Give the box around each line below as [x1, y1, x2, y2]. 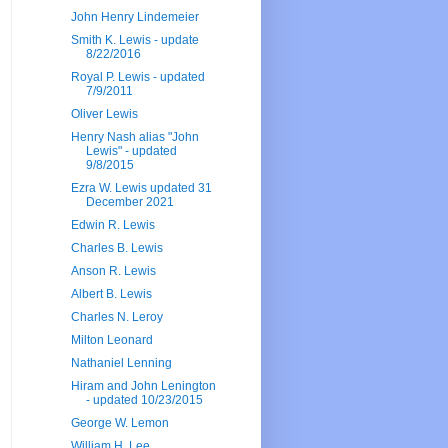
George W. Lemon [70, 416, 169, 431]
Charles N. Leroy [70, 310, 163, 325]
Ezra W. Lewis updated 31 [70, 181, 212, 196]
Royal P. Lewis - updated [70, 70, 205, 85]
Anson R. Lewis [70, 264, 156, 279]
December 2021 [85, 195, 174, 210]
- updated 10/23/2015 [85, 393, 203, 408]
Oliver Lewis [70, 107, 138, 122]
